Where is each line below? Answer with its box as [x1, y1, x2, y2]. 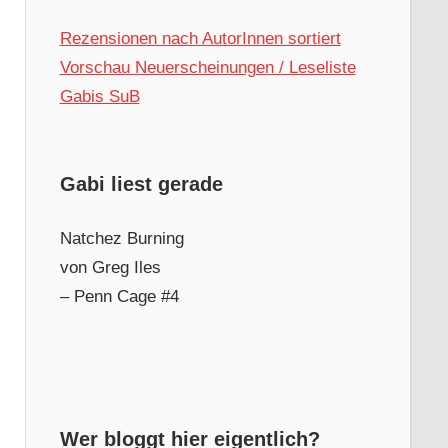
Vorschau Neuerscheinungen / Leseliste [59, 57, 356, 77]
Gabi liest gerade [59, 173, 223, 196]
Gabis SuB [59, 86, 140, 106]
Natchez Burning [59, 228, 184, 248]
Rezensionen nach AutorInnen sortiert [59, 28, 341, 48]
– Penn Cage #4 [59, 286, 179, 306]
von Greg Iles [59, 257, 161, 277]
